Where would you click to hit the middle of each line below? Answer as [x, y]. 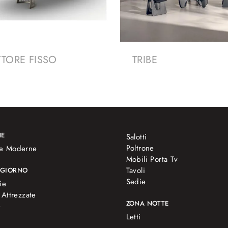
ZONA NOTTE [147, 204]
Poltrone [140, 148]
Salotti [136, 137]
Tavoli [136, 171]
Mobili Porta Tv [152, 160]
